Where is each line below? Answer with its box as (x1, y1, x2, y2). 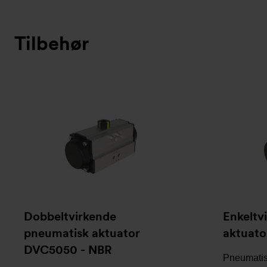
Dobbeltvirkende (24, 209, 116, 223)
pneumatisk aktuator (24, 226, 140, 240)
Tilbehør (14, 32, 89, 55)
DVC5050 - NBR (24, 243, 112, 257)
